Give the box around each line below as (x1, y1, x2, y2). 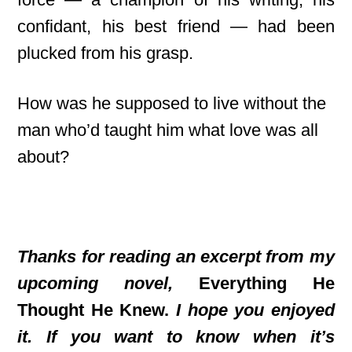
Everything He (198, 273, 335, 293)
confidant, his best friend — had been (17, 16, 335, 36)
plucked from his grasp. (17, 43, 194, 63)
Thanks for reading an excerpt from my (17, 247, 335, 266)
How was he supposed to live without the (17, 93, 327, 113)
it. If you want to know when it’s (17, 327, 335, 346)
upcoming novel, (17, 273, 199, 293)
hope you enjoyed (187, 300, 335, 320)
